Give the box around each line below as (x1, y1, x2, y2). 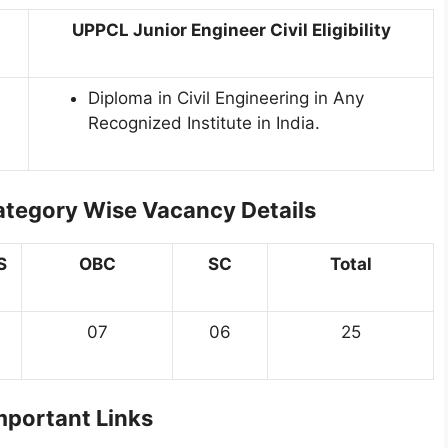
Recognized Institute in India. (88, 113, 320, 134)
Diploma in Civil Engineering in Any (88, 88, 364, 109)
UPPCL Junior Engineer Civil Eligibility (71, 20, 391, 41)
